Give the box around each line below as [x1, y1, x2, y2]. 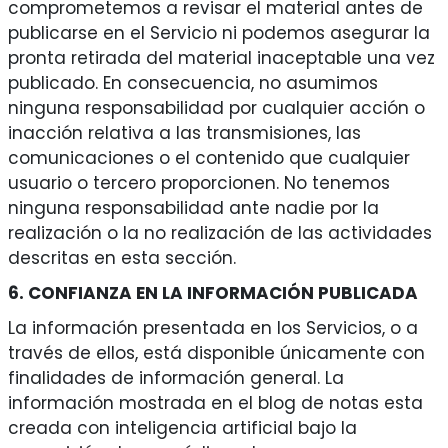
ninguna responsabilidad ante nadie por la [7, 196, 379, 221]
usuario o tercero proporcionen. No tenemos [7, 171, 390, 196]
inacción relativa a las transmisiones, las [7, 121, 361, 146]
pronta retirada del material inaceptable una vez [7, 46, 435, 71]
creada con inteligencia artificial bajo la [7, 416, 357, 441]
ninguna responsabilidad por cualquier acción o [7, 96, 425, 121]
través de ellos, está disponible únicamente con [7, 341, 425, 366]
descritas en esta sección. [7, 246, 236, 271]
